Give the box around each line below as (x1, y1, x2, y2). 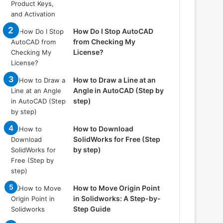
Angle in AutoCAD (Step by (73, 86, 164, 95)
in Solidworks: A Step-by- (73, 194, 161, 203)
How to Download (73, 124, 134, 133)
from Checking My (73, 37, 136, 46)
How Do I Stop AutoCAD (73, 27, 154, 35)
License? (73, 48, 104, 56)
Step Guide (73, 205, 111, 213)
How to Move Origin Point (73, 184, 160, 192)
